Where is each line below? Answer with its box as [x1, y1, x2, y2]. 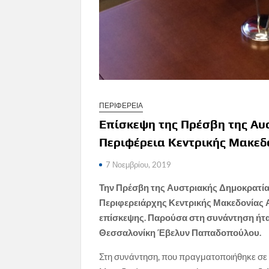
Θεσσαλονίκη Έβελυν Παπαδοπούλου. [99, 226, 262, 238]
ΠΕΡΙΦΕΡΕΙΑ [99, 100, 144, 110]
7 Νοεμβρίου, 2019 [106, 159, 172, 169]
